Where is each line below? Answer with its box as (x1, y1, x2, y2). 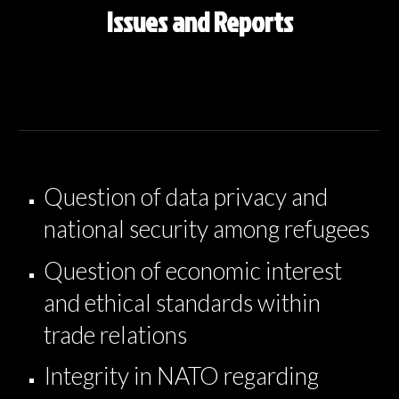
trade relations (44, 320, 188, 349)
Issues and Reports (106, 3, 293, 41)
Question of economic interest (44, 256, 343, 285)
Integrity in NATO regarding (44, 362, 320, 391)
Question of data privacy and (44, 183, 329, 211)
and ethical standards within (44, 288, 322, 317)
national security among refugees (44, 215, 370, 243)
